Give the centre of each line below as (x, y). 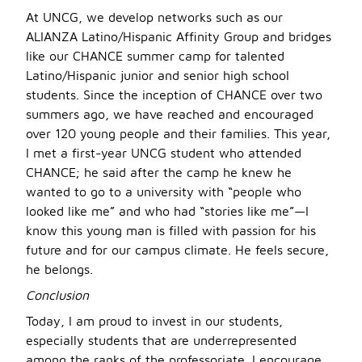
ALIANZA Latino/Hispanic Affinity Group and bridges (179, 36)
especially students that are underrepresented (161, 340)
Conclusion (57, 295)
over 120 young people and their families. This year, (178, 133)
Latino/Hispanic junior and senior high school (158, 75)
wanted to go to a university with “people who (164, 192)
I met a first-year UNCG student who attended (164, 153)
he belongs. (59, 269)
